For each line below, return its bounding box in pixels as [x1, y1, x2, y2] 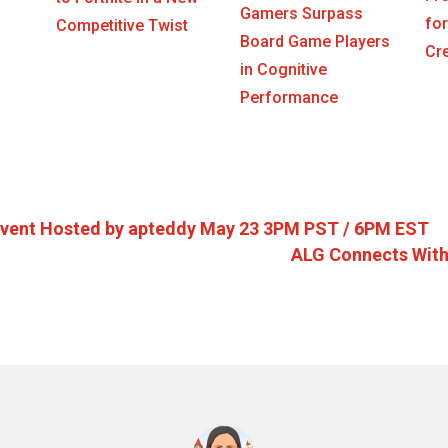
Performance [240, 87, 339, 107]
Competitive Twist [55, 15, 188, 35]
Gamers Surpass [240, 3, 364, 23]
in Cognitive [240, 59, 328, 79]
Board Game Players [240, 31, 391, 51]
